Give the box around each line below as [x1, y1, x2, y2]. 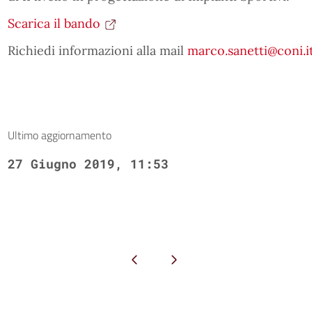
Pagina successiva [143, 253, 204, 265]
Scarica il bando [7, 15, 100, 31]
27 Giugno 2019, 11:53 [7, 155, 169, 172]
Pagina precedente [102, 253, 166, 265]
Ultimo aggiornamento [7, 127, 111, 143]
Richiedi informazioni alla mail [7, 42, 187, 58]
